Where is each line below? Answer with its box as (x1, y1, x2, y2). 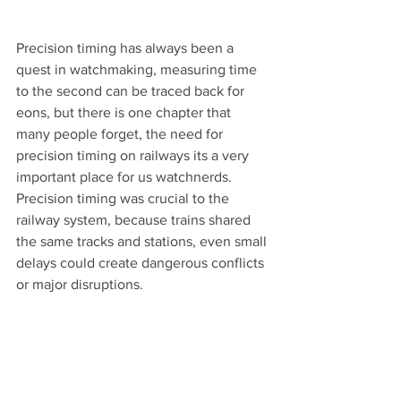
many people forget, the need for (16, 126, 226, 142)
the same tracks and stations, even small (16, 234, 270, 250)
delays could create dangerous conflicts (16, 255, 268, 271)
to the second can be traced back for (16, 83, 248, 99)
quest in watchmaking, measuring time (16, 62, 260, 78)
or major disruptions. (16, 277, 147, 293)
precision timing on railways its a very (16, 148, 252, 164)
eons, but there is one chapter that (16, 105, 235, 121)
